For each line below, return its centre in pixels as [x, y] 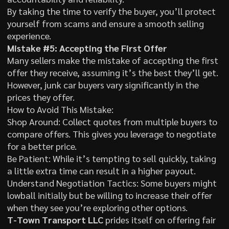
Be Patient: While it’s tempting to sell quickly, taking [111, 158]
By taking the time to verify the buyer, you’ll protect [111, 11]
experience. [29, 35]
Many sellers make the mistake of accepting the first [112, 60]
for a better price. [42, 146]
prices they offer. [41, 97]
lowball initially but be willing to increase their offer [109, 195]
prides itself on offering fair [159, 219]
